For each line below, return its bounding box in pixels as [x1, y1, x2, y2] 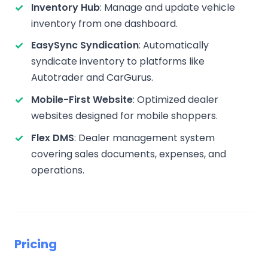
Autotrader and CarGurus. [31, 71, 153, 85]
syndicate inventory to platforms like [31, 54, 205, 69]
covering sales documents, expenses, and [31, 147, 226, 161]
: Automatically [139, 38, 209, 53]
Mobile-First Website [31, 92, 133, 106]
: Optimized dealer [133, 92, 218, 106]
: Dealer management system [74, 130, 215, 145]
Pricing [14, 235, 57, 252]
